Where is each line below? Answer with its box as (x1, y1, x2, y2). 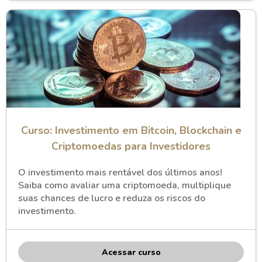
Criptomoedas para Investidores (51, 139, 211, 153)
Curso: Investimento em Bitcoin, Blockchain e (20, 123, 242, 137)
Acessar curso (101, 246, 161, 258)
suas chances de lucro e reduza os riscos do (18, 192, 205, 205)
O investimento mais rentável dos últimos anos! (18, 166, 222, 179)
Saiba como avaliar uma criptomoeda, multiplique (18, 179, 231, 192)
